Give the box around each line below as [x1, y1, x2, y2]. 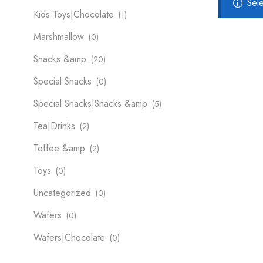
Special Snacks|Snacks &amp [33, 97, 147, 111]
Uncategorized [33, 186, 91, 200]
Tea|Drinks [33, 119, 75, 133]
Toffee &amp [33, 141, 85, 156]
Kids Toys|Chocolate [33, 8, 114, 22]
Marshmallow [33, 30, 84, 44]
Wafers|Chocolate [33, 231, 105, 245]
